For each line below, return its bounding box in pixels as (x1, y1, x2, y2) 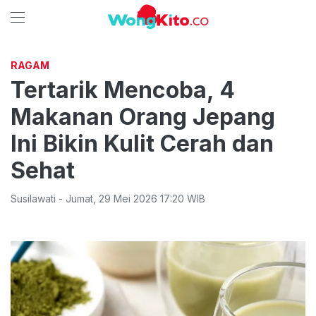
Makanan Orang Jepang (11, 103, 275, 130)
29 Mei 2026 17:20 (99, 193, 184, 205)
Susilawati (11, 193, 56, 205)
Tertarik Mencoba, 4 (11, 76, 235, 104)
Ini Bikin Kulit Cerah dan (11, 130, 274, 157)
